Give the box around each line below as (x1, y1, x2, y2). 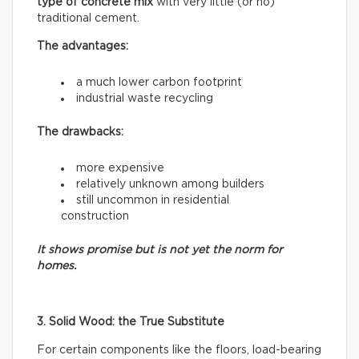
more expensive (76, 162, 164, 174)
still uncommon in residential (76, 194, 229, 206)
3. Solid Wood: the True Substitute (37, 316, 224, 328)
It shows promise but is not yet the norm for (37, 244, 283, 256)
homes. (37, 260, 76, 272)
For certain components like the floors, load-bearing (37, 344, 321, 356)
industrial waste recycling (76, 92, 213, 104)
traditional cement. (37, 12, 139, 24)
